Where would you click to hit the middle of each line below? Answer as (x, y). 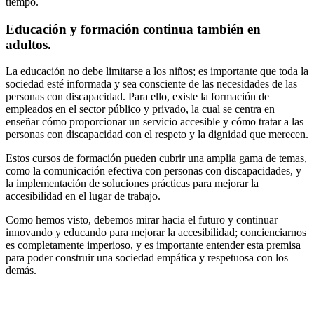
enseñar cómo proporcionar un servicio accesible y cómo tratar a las (155, 122)
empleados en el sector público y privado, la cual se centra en (140, 109)
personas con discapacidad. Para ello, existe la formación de (137, 97)
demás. (21, 271)
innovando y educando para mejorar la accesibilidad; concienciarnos (156, 233)
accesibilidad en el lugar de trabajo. (83, 196)
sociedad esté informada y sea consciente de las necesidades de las (151, 84)
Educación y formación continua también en (133, 29)
